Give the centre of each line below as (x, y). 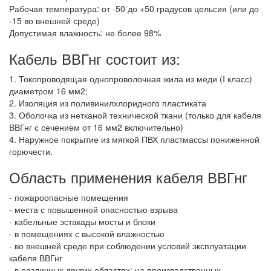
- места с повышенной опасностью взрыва (93, 209)
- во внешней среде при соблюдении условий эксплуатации (128, 245)
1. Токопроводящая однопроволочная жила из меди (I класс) (131, 78)
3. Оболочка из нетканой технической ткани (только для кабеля (135, 115)
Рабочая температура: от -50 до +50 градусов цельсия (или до (134, 8)
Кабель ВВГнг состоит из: (95, 58)
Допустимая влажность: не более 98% (85, 32)
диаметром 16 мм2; (48, 90)
